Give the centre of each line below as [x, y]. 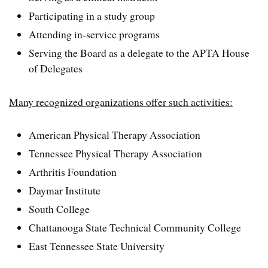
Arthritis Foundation [73, 172]
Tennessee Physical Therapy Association [116, 153]
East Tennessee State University [97, 246]
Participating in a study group [92, 16]
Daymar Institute [65, 191]
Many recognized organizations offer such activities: [121, 101]
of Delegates [56, 68]
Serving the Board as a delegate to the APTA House [139, 53]
